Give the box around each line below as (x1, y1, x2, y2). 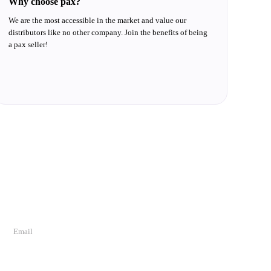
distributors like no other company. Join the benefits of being (8, 28, 208, 37)
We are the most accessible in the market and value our (8, 16, 187, 25)
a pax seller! (8, 40, 48, 49)
